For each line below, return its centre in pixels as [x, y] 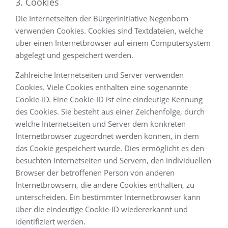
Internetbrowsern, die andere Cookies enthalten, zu [105, 185]
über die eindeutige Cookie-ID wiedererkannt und [102, 209]
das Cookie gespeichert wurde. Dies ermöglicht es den [110, 148]
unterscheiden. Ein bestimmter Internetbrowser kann [108, 197]
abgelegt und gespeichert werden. [74, 55]
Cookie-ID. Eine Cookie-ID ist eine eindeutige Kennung [109, 99]
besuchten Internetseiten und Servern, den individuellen [113, 160]
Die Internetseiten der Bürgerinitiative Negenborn [102, 18]
